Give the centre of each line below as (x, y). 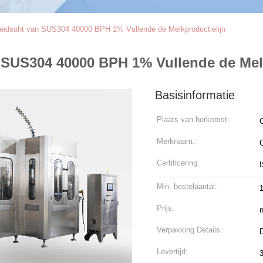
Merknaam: (176, 141)
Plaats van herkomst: (193, 120)
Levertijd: (172, 252)
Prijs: (166, 208)
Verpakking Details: (190, 230)
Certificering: (178, 163)
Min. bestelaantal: (187, 187)
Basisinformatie (195, 95)
